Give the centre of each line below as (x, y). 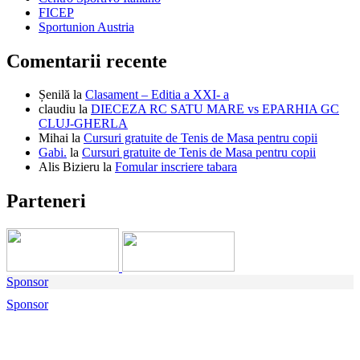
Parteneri (46, 201)
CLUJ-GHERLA (83, 124)
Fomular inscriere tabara (176, 167)
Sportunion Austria (86, 27)
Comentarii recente (87, 61)
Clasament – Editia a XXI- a (157, 95)
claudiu (57, 109)
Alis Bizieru (69, 167)
